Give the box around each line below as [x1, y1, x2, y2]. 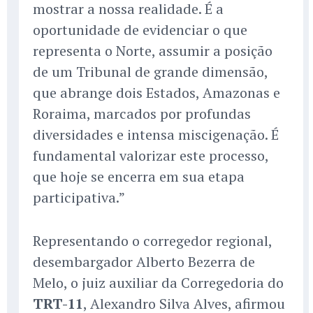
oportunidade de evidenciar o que [33, 20, 247, 40]
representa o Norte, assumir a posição [33, 41, 272, 61]
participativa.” [33, 188, 125, 208]
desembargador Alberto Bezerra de [33, 252, 255, 272]
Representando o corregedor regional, [33, 231, 272, 251]
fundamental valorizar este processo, [33, 146, 268, 166]
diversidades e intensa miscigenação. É [33, 125, 279, 145]
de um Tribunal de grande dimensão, [33, 62, 268, 82]
